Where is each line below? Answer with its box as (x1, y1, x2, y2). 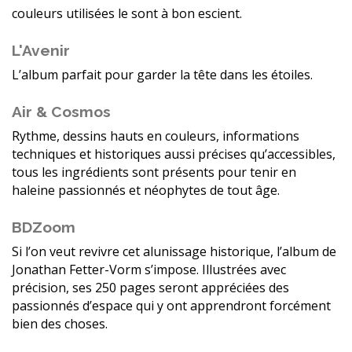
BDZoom (12, 218, 75, 236)
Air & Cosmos (12, 103, 111, 121)
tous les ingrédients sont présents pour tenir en (12, 163, 296, 181)
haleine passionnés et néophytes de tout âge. (12, 181, 280, 200)
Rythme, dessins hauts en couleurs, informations (12, 127, 299, 145)
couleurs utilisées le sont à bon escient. (12, 5, 242, 23)
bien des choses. (12, 315, 108, 333)
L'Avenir (12, 42, 70, 60)
